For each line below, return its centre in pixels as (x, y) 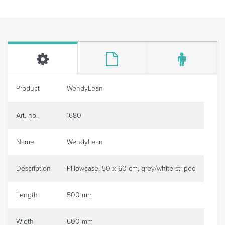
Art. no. (27, 116)
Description (33, 169)
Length (27, 195)
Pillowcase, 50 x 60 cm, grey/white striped (131, 169)
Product (28, 89)
